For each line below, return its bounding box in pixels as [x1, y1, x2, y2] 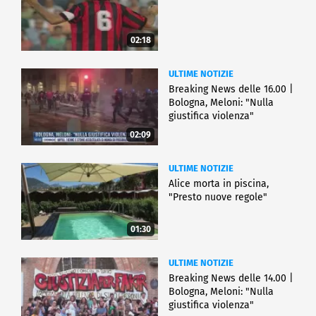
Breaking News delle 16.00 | [169, 83, 293, 96]
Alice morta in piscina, [169, 178, 269, 190]
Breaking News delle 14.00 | [169, 272, 293, 285]
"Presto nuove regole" [169, 191, 267, 204]
